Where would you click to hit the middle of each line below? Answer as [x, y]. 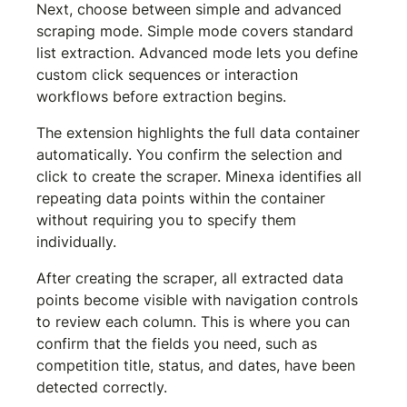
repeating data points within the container [184, 198]
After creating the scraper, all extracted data [193, 278]
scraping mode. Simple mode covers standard [198, 30]
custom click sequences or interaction [170, 74]
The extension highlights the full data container [201, 132]
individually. [77, 241]
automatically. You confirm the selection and [192, 154]
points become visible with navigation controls [200, 299]
